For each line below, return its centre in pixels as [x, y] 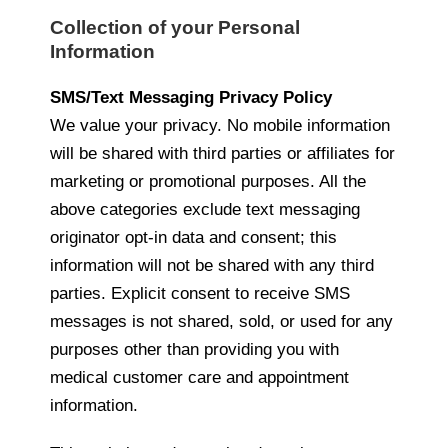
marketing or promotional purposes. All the [208, 181]
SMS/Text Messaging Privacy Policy [191, 97]
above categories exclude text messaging [205, 209]
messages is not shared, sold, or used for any [221, 321]
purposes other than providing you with [194, 349]
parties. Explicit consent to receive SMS [200, 293]
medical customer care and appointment [199, 377]
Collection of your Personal [175, 27]
